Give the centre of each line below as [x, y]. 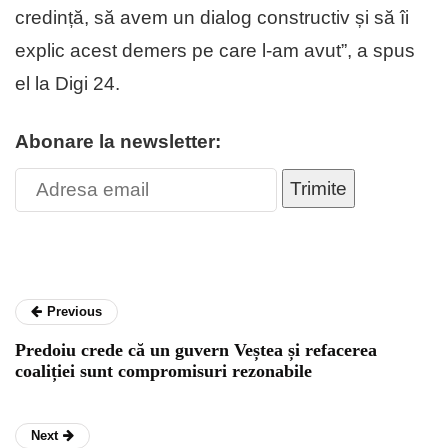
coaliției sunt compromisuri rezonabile [163, 371]
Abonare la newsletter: [118, 142]
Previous [74, 312]
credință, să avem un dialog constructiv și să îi [212, 18]
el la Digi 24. [72, 84]
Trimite [318, 189]
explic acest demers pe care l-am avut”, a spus [215, 51]
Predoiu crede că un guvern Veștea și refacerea [196, 350]
